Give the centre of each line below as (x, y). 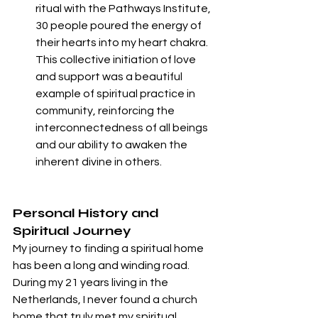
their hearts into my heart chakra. (123, 43)
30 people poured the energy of (120, 26)
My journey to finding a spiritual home (109, 249)
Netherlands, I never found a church (106, 300)
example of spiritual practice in (116, 94)
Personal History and (87, 213)
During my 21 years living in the (92, 283)
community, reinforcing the (106, 111)
